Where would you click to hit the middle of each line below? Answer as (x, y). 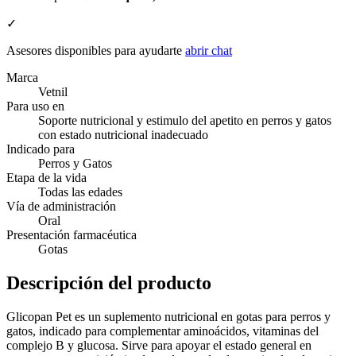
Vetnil (53, 92)
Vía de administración (61, 207)
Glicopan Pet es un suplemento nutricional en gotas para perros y (168, 317)
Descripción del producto (109, 283)
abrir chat (209, 51)
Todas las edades (80, 192)
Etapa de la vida (46, 178)
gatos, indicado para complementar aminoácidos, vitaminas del (163, 331)
